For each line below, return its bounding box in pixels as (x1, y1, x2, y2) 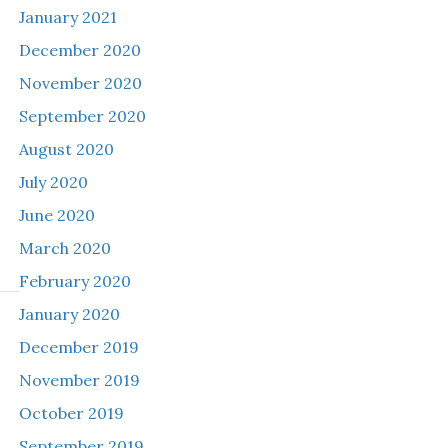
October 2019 (18, 403, 124, 423)
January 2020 (18, 304, 120, 324)
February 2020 (18, 271, 131, 291)
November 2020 (18, 73, 142, 93)
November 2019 (18, 370, 140, 390)
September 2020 (18, 106, 146, 126)
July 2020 (18, 172, 88, 192)
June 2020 (18, 205, 95, 225)
